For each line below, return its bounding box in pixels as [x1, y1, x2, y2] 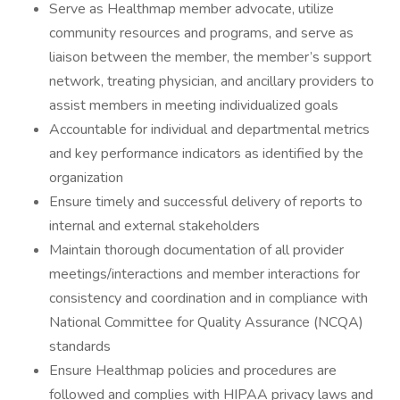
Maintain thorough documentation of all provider [49, 240, 344, 260]
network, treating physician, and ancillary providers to [49, 71, 374, 91]
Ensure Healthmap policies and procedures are [49, 361, 337, 380]
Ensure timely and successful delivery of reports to [49, 192, 362, 212]
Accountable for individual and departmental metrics [49, 120, 370, 139]
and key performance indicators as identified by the [49, 144, 363, 163]
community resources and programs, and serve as [49, 23, 354, 43]
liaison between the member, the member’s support [49, 47, 371, 67]
